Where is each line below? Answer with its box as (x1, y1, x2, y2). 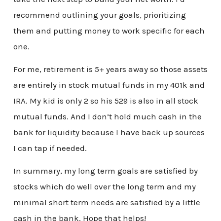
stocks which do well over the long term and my (13, 181, 196, 191)
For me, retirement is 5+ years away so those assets (13, 64, 208, 74)
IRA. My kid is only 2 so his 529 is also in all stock (13, 96, 198, 106)
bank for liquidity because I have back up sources (13, 127, 205, 138)
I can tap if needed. (13, 143, 87, 153)
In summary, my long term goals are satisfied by (13, 165, 198, 176)
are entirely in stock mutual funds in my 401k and (13, 80, 205, 90)
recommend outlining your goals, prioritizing (13, 10, 186, 20)
